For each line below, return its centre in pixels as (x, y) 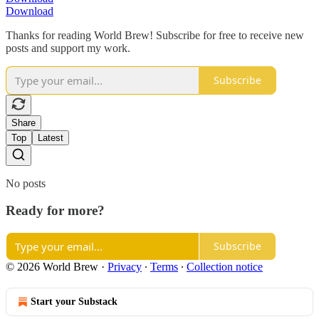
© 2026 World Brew (52, 266)
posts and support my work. (68, 48)
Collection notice (225, 266)
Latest (51, 137)
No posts (26, 183)
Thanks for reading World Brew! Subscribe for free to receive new (155, 35)
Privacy (125, 266)
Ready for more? (55, 211)
